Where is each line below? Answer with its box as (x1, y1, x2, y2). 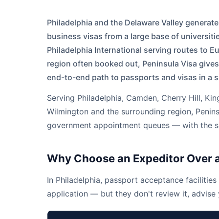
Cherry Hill (161, 93, 200, 103)
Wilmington (47, 107, 88, 116)
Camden (126, 93, 157, 103)
